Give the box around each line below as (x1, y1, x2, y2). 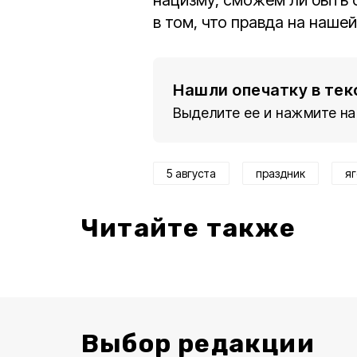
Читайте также (81, 213, 296, 244)
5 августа (167, 167, 216, 181)
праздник (256, 167, 305, 181)
